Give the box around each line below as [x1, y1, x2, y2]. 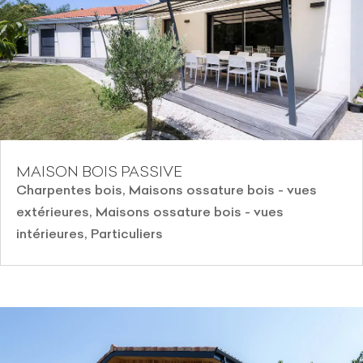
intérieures [16, 224, 84, 241]
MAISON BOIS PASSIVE [16, 161, 182, 181]
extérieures [16, 203, 89, 220]
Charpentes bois [16, 181, 122, 198]
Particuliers [91, 224, 163, 241]
